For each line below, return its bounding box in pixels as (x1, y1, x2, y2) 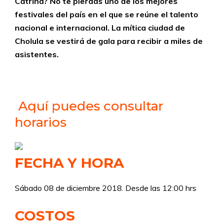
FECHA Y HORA (15, 154, 124, 171)
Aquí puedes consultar (15, 98, 163, 114)
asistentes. (15, 49, 59, 59)
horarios (15, 114, 67, 130)
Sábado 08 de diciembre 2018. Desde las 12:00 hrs (15, 183, 196, 193)
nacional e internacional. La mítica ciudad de (15, 23, 185, 33)
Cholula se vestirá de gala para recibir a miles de (15, 36, 203, 46)
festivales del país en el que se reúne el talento (15, 9, 198, 19)
